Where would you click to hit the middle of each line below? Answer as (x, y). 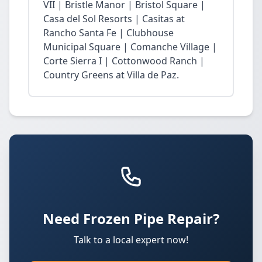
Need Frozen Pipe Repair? (131, 218)
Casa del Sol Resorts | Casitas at (114, 19)
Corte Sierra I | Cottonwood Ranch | (124, 61)
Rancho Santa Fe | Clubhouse (108, 33)
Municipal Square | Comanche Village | (130, 47)
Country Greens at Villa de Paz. (111, 75)
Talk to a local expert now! (131, 240)
